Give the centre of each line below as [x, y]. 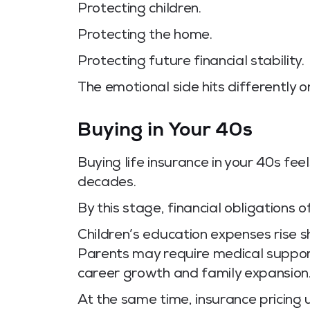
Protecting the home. [145, 36]
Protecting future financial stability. [191, 63]
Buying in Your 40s [165, 132]
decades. [107, 184]
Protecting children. [139, 10]
